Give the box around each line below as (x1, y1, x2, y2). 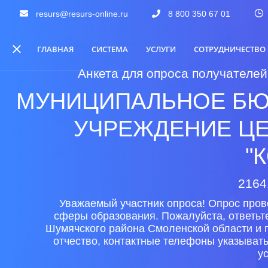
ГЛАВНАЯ (37, 43, 74, 54)
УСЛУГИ (146, 43, 176, 54)
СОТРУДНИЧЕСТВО (194, 43, 266, 54)
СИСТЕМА (92, 43, 128, 54)
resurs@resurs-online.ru (36, 8, 128, 19)
